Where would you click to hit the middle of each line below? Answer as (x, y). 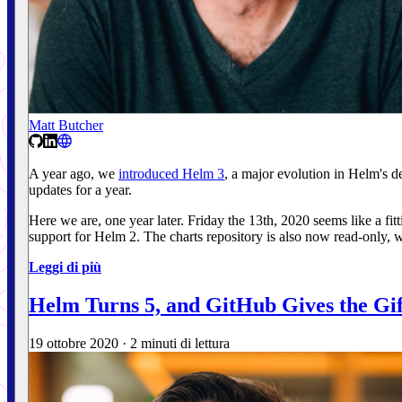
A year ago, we (74, 174)
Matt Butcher (66, 126)
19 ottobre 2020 (74, 344)
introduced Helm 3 (171, 174)
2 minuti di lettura (180, 344)
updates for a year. (80, 190)
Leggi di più (65, 267)
